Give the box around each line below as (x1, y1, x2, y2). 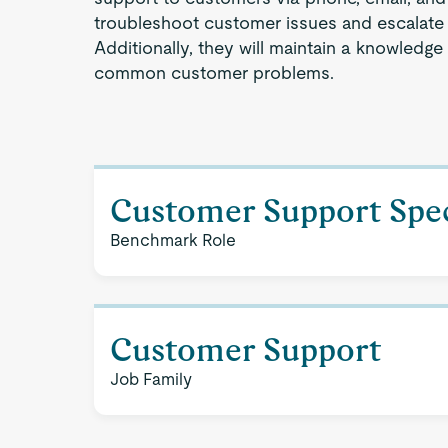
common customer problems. (94, 62, 335, 83)
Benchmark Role (110, 230, 237, 250)
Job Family (110, 369, 193, 389)
